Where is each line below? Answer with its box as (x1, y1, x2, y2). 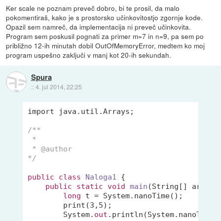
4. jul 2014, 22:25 (35, 82, 82, 91)
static (76, 182, 104, 191)
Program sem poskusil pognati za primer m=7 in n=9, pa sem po (6, 31, 204, 41)
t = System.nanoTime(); (81, 191, 184, 200)
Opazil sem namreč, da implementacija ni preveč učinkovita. (6, 21, 191, 32)
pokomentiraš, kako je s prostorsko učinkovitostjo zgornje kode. (6, 12, 203, 22)
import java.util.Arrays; (28, 107, 135, 116)
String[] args (152, 182, 210, 191)
